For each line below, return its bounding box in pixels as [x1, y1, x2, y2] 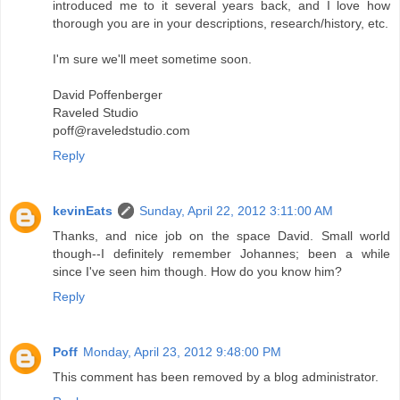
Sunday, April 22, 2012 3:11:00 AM [139, 203, 333, 218]
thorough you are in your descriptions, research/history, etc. [53, 15, 388, 30]
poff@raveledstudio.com [53, 122, 190, 137]
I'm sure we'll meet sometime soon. [53, 51, 252, 66]
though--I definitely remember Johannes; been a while [53, 246, 390, 261]
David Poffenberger [53, 87, 162, 102]
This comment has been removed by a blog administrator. [53, 369, 379, 384]
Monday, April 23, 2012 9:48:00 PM [83, 344, 281, 359]
